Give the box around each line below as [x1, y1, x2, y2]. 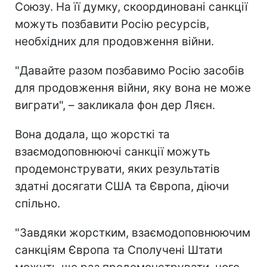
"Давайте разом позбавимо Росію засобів [15, 63, 244, 77]
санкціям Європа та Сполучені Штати [15, 243, 222, 257]
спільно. [15, 196, 60, 210]
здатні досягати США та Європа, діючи [15, 179, 229, 193]
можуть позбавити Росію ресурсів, [15, 17, 209, 31]
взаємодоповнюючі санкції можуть [15, 144, 210, 159]
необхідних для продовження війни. [15, 34, 214, 48]
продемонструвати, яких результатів [15, 162, 220, 176]
